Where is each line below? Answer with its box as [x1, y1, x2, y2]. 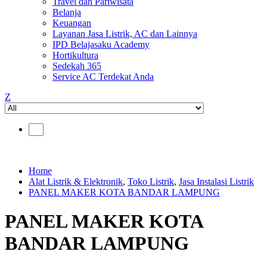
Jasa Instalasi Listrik [179, 176, 254, 187]
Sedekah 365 [52, 61, 101, 71]
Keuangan [52, 18, 91, 28]
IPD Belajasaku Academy [52, 39, 150, 49]
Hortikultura [52, 50, 98, 60]
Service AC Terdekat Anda [52, 72, 154, 82]
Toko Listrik [128, 176, 174, 187]
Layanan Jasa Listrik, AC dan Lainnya [52, 29, 197, 39]
